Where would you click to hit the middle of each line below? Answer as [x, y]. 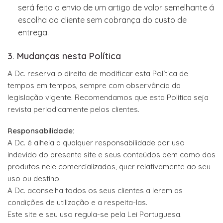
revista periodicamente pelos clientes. [73, 109]
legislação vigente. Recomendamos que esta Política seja [108, 97]
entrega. [33, 32]
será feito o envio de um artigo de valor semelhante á [116, 7]
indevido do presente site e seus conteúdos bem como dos [111, 155]
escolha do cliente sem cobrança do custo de [102, 20]
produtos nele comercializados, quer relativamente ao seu [109, 167]
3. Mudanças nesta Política [64, 56]
